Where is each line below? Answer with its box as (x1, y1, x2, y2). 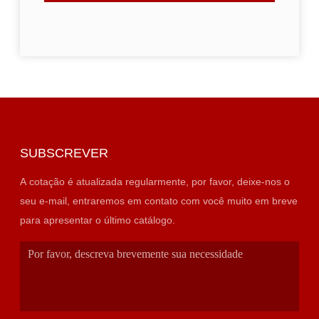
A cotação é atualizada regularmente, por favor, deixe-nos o (19, 176, 290, 187)
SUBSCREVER (19, 145, 108, 161)
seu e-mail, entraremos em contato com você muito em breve (19, 195, 298, 206)
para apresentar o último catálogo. (19, 214, 175, 226)
